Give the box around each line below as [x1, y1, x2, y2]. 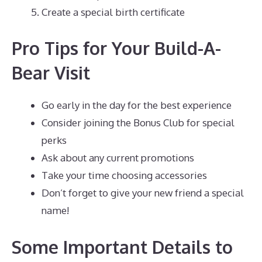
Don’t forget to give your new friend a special [42, 187, 244, 199]
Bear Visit [12, 61, 90, 84]
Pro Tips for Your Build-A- [12, 37, 221, 59]
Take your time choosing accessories [42, 169, 207, 181]
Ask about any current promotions [42, 151, 194, 164]
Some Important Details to [12, 235, 233, 258]
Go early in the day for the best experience [42, 99, 232, 111]
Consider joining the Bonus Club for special [42, 116, 235, 129]
